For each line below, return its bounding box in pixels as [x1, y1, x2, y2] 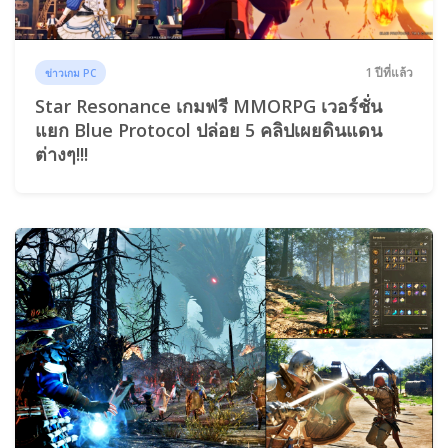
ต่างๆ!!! [35, 142, 88, 167]
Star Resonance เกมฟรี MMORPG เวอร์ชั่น [35, 94, 382, 119]
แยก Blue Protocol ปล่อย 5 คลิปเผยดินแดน [35, 118, 382, 143]
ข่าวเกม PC [45, 66, 97, 81]
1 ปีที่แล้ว [365, 64, 413, 82]
